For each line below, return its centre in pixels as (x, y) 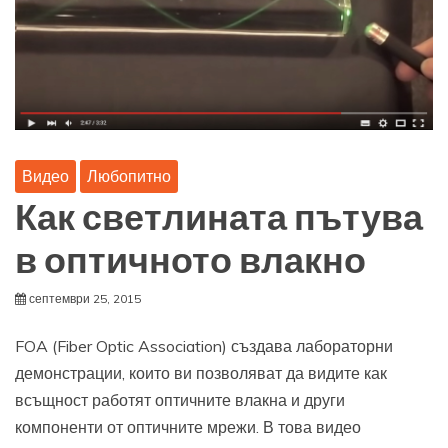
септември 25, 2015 (85, 298)
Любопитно (129, 175)
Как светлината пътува (219, 218)
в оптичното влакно (190, 261)
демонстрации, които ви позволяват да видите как (201, 372)
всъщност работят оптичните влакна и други (180, 399)
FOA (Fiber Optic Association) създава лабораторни (204, 345)
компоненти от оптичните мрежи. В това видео (188, 426)
